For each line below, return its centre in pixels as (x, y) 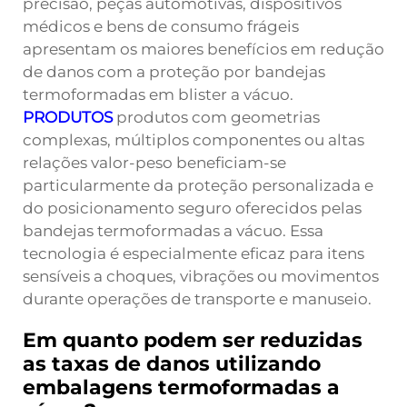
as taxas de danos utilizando (172, 364)
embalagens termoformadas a (181, 387)
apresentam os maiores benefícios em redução (203, 49)
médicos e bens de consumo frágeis (161, 26)
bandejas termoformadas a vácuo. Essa (173, 231)
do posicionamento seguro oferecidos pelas (192, 208)
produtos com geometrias (218, 117)
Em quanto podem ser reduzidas (193, 340)
